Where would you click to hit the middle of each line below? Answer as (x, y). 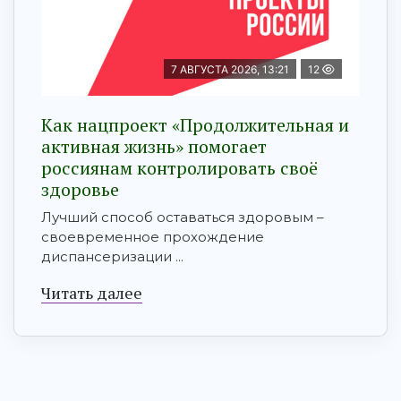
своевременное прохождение (153, 237)
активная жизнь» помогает (154, 147)
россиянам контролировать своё (179, 168)
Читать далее (92, 293)
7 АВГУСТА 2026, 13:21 (230, 70)
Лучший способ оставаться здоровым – (183, 218)
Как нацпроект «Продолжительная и (195, 125)
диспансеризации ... (112, 257)
